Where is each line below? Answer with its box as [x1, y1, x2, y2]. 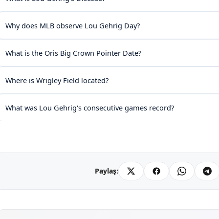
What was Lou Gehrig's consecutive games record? [5, 102, 174, 112]
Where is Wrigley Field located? [5, 75, 109, 85]
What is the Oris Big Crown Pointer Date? [5, 47, 141, 58]
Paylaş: [95, 166, 118, 176]
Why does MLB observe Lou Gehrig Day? [5, 20, 140, 30]
